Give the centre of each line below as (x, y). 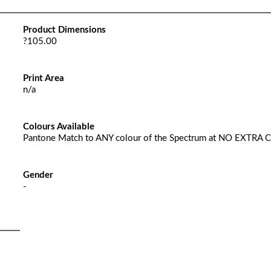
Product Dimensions (64, 30)
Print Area (43, 78)
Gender (38, 175)
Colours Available (58, 127)
